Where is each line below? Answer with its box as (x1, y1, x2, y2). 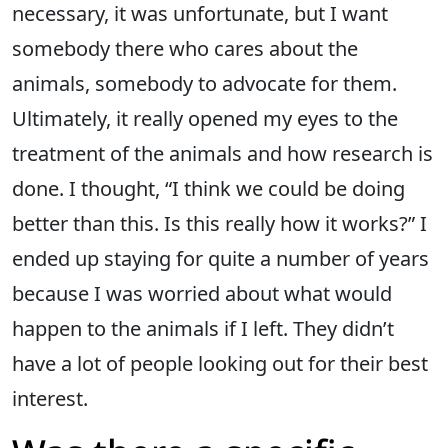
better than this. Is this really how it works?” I (12, 210, 427, 238)
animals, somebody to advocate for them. (12, 70, 397, 98)
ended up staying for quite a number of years (12, 245, 429, 273)
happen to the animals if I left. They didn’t (12, 315, 394, 343)
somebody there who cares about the (12, 35, 358, 63)
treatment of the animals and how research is (12, 140, 433, 168)
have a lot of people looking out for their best (12, 350, 428, 378)
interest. (12, 385, 88, 413)
